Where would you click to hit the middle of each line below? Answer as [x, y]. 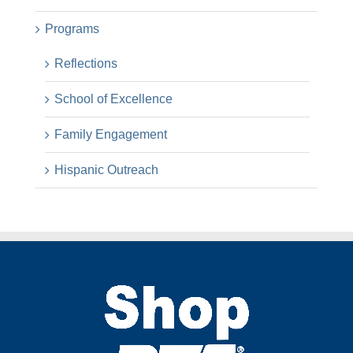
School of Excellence [113, 98]
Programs [72, 28]
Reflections [86, 63]
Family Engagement [111, 134]
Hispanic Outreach [106, 169]
